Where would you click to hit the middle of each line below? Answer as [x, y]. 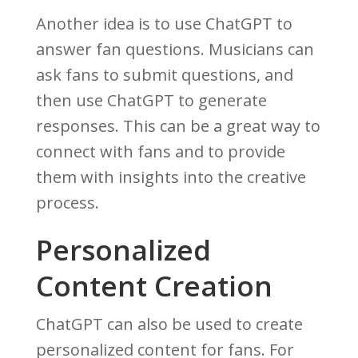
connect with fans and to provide [160, 152]
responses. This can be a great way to [178, 126]
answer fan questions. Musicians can [175, 50]
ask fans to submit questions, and [164, 75]
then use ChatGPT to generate [151, 101]
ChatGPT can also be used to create [169, 324]
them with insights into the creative [171, 177]
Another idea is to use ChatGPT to [164, 24]
